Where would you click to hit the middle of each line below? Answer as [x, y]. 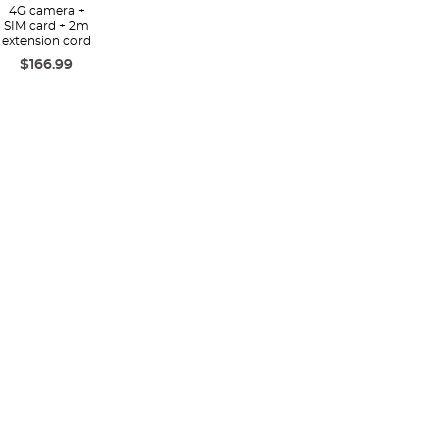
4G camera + [46, 11]
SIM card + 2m [47, 26]
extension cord [47, 41]
